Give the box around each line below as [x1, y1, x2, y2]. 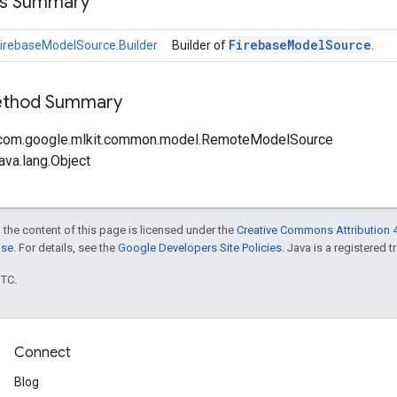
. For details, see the [13, 240, 118, 254]
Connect [14, 344, 71, 362]
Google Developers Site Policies [118, 240, 282, 254]
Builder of [172, 37, 229, 52]
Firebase [229, 35, 287, 53]
